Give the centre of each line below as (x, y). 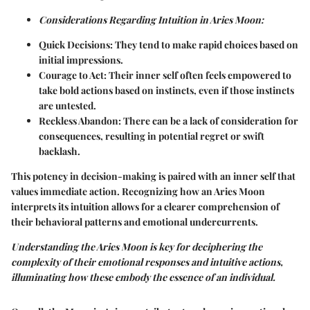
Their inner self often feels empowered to (199, 75)
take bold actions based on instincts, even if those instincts (166, 91)
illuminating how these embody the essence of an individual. (143, 277)
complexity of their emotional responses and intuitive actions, (147, 262)
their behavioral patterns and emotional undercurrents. (135, 222)
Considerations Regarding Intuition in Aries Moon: (151, 20)
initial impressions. (81, 60)
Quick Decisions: (76, 45)
